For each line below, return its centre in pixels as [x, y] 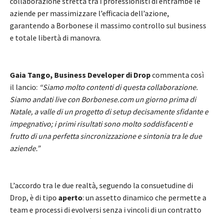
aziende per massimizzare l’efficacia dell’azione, [89, 13]
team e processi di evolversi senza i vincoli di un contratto [106, 209]
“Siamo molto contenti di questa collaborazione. [119, 87]
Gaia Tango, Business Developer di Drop [81, 75]
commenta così [178, 75]
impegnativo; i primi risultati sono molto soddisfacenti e [101, 123]
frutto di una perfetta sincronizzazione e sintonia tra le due [106, 136]
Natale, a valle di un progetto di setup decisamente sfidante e [109, 111]
